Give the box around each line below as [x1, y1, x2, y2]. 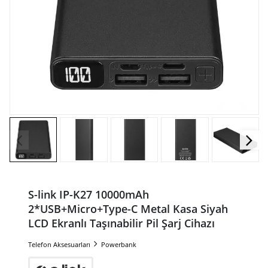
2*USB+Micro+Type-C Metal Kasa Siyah [28, 202, 228, 217]
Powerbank [100, 240, 136, 249]
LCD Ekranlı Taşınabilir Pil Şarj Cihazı [28, 216, 215, 231]
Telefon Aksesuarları [28, 240, 90, 249]
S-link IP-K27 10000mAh [28, 187, 149, 202]
